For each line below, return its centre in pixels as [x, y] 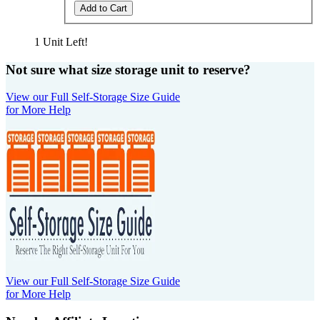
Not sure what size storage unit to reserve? [128, 69]
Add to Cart [104, 8]
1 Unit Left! [61, 41]
